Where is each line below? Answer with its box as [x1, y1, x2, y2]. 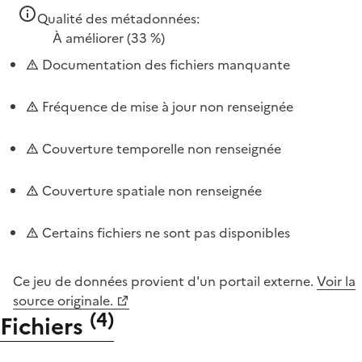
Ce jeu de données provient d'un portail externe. [13, 271, 317, 291]
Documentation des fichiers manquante [39, 54, 290, 74]
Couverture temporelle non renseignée [39, 138, 281, 158]
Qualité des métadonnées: [37, 8, 200, 28]
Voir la [317, 271, 356, 291]
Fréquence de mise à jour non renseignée [39, 96, 293, 116]
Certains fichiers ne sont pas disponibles [39, 222, 290, 242]
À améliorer [53, 27, 124, 48]
